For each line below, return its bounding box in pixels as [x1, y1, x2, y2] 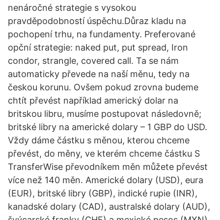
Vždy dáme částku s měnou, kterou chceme [8, 135, 190, 145]
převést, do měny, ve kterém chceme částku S [8, 148, 200, 159]
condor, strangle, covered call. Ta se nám [8, 55, 179, 66]
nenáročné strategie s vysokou [8, 2, 136, 13]
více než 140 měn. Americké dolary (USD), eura [8, 175, 203, 185]
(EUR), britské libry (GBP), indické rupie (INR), [8, 188, 197, 198]
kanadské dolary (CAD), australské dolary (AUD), [8, 201, 210, 212]
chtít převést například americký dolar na [8, 95, 178, 106]
